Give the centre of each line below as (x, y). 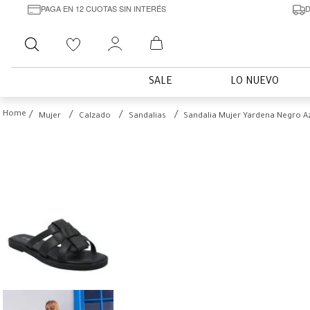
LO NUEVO (255, 82)
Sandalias (147, 117)
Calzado (95, 117)
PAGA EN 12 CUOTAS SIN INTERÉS (103, 8)
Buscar (68, 36)
